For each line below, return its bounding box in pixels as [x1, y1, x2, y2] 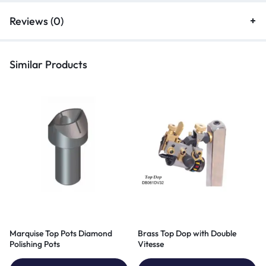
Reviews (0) [9, 14, 64, 28]
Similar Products [9, 57, 87, 71]
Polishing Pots [9, 238, 60, 249]
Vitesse [138, 238, 164, 249]
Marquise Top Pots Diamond [9, 227, 112, 239]
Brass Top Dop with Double [138, 227, 236, 239]
